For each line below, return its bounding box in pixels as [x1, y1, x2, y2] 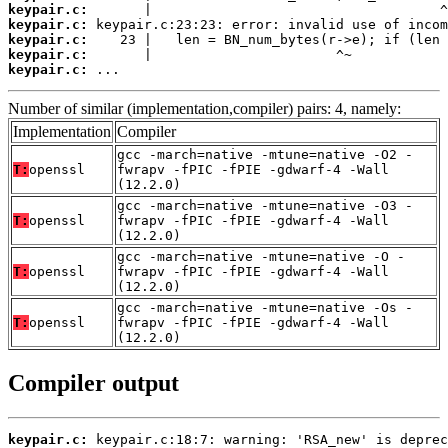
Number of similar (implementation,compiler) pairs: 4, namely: [8, 100, 401, 118]
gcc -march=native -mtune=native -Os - [117, 300, 413, 316]
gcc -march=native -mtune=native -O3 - [117, 198, 413, 214]
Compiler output [8, 369, 179, 396]
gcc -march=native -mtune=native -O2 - [117, 147, 413, 163]
